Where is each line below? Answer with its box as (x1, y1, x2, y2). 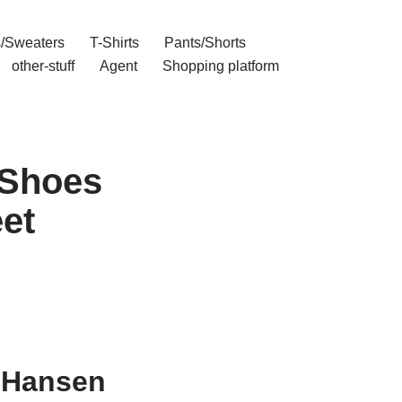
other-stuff (11, 58, 74, 74)
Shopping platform (162, 58, 279, 74)
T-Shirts (89, 35, 139, 50)
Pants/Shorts (163, 35, 246, 50)
